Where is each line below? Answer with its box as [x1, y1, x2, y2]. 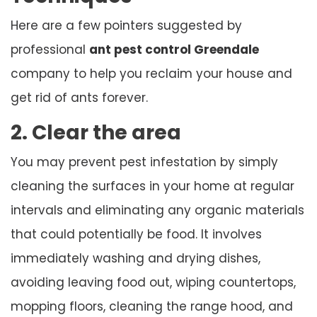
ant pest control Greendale [89, 40, 259, 58]
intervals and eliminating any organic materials [11, 201, 304, 219]
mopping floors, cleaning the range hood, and [11, 297, 293, 315]
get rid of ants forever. [11, 88, 148, 106]
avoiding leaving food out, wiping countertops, [11, 273, 296, 291]
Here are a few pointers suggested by [11, 16, 242, 34]
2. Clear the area [11, 118, 181, 146]
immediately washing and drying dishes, [11, 249, 260, 267]
